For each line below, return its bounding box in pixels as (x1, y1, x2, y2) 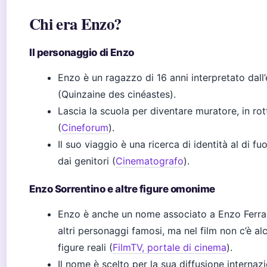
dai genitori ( (58, 155, 116, 167)
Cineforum (61, 122, 108, 133)
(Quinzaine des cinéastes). (58, 88, 176, 100)
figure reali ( (58, 241, 113, 253)
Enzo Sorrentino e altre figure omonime (29, 183, 215, 195)
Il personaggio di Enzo (29, 46, 134, 58)
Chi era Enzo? (29, 12, 122, 35)
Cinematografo (116, 155, 184, 167)
